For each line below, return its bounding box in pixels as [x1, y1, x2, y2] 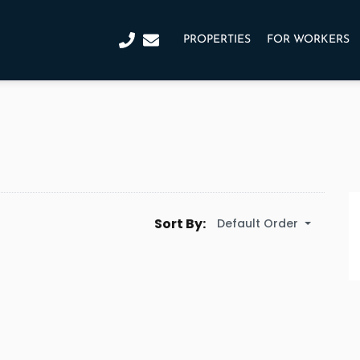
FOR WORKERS [266, 34, 350, 46]
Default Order [217, 215, 298, 231]
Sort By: [154, 215, 206, 234]
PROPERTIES [182, 34, 251, 46]
